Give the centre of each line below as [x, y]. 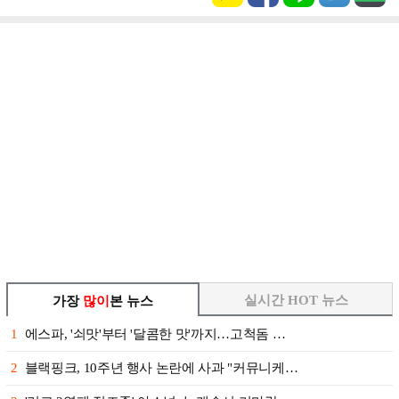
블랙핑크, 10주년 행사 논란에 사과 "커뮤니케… [161, 368]
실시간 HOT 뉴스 [296, 300]
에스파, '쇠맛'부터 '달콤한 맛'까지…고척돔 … [155, 334]
